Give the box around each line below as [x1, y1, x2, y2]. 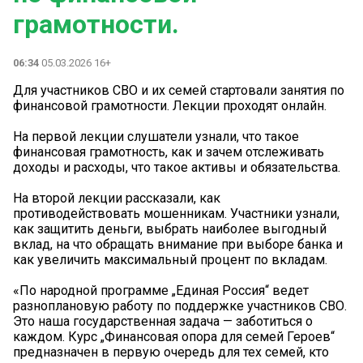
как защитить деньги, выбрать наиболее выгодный [13, 220, 327, 237]
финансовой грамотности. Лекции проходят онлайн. [13, 97, 327, 113]
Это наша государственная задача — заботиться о [13, 313, 313, 329]
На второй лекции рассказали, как [13, 190, 220, 206]
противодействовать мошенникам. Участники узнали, [13, 205, 340, 221]
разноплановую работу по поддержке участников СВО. [13, 297, 347, 314]
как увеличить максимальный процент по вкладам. [13, 251, 327, 267]
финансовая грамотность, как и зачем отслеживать [13, 143, 324, 160]
